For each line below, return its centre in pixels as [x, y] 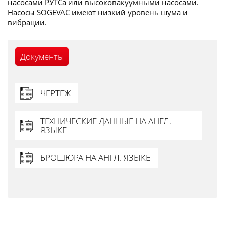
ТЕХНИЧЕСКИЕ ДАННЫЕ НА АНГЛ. [106, 121]
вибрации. [27, 22]
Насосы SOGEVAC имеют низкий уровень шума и [98, 12]
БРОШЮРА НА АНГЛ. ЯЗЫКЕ [95, 158]
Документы [42, 57]
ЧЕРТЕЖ [55, 93]
